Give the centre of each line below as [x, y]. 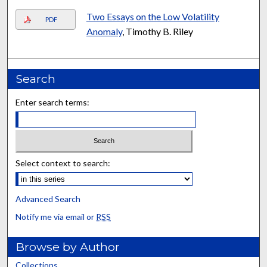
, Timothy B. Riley [157, 31]
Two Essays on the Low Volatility [153, 16]
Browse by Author [68, 247]
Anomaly [104, 31]
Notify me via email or [56, 217]
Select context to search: [63, 163]
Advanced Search [48, 199]
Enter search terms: [53, 102]
